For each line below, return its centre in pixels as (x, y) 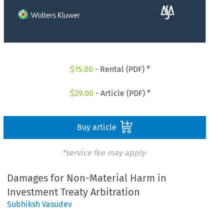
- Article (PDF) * (122, 93)
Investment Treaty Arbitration (74, 192)
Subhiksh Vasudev (40, 204)
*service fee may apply (103, 152)
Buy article (97, 127)
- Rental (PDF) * (122, 69)
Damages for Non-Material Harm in (87, 178)
